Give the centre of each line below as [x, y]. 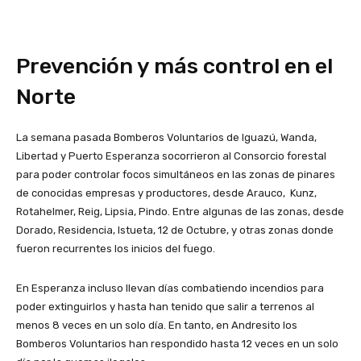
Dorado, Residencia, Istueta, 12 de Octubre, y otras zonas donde [175, 230]
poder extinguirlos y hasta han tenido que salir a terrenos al [165, 307]
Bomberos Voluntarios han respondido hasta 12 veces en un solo [177, 344]
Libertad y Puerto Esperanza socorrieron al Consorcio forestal [171, 156]
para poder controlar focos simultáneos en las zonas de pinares [176, 175]
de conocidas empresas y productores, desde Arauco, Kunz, [166, 193]
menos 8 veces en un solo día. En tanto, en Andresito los [157, 326]
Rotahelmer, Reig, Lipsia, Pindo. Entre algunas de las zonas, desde [180, 212]
